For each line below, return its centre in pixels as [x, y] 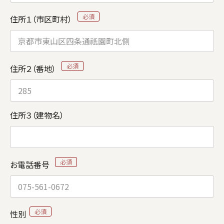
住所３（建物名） [37, 115]
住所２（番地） [34, 68]
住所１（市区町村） [42, 19]
